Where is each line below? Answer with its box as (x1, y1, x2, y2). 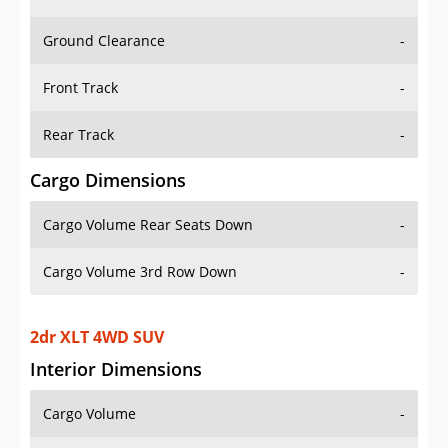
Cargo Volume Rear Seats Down (43, 195, 253, 215)
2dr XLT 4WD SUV (30, 286, 164, 309)
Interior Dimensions (30, 317, 202, 342)
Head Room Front (43, 411, 159, 431)
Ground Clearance (43, 11, 165, 31)
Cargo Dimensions (30, 148, 186, 173)
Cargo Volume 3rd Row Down (43, 242, 237, 262)
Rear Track (43, 105, 114, 125)
